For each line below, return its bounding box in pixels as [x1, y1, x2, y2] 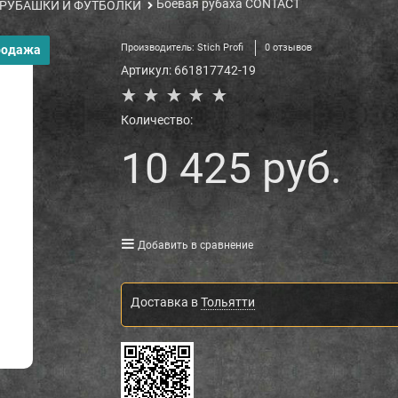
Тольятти [200, 295, 255, 310]
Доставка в [130, 295, 201, 310]
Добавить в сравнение [137, 239, 253, 252]
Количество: [120, 113, 193, 128]
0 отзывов [264, 42, 312, 54]
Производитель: [120, 42, 197, 54]
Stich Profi [196, 42, 243, 54]
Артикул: [120, 63, 171, 78]
